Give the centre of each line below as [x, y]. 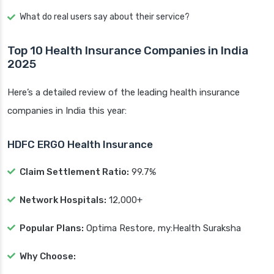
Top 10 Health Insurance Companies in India [128, 51]
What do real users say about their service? [105, 17]
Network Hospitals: [63, 200]
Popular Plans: [52, 228]
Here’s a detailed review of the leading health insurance [124, 93]
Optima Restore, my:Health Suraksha [162, 228]
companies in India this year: [67, 111]
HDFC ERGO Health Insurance [80, 145]
